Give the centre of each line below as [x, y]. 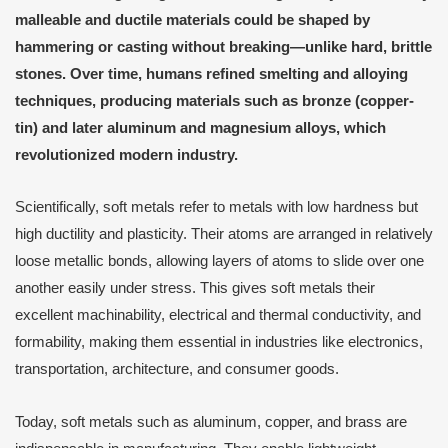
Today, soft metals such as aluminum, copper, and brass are [211, 421]
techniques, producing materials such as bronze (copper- [214, 100]
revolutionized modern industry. [126, 154]
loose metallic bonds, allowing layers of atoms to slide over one [219, 261]
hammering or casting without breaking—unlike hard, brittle [223, 46]
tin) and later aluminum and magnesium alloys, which [200, 127]
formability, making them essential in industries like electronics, [219, 342]
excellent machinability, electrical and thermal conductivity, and [218, 315]
